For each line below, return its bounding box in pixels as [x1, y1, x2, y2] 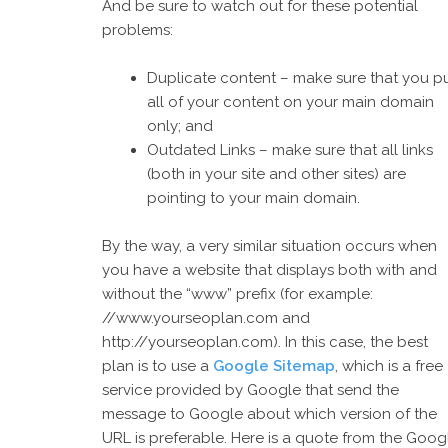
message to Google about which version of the [102, 405, 437, 423]
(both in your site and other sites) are [147, 165, 406, 183]
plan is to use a [102, 357, 213, 375]
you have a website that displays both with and [102, 261, 437, 279]
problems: [102, 21, 173, 39]
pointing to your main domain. [147, 189, 360, 207]
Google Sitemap [213, 357, 335, 375]
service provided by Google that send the [102, 381, 399, 399]
